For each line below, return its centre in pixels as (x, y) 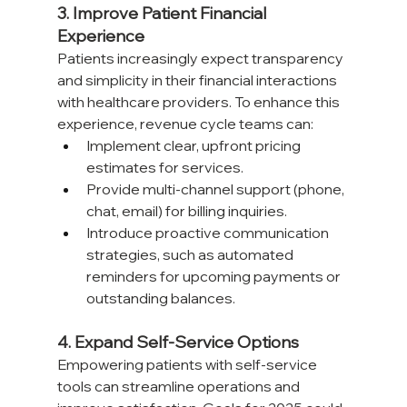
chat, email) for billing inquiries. (186, 211)
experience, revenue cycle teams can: (185, 124)
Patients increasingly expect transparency (201, 59)
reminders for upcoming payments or (214, 277)
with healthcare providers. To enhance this (199, 102)
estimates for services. (164, 168)
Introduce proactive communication (208, 233)
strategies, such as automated (191, 255)
